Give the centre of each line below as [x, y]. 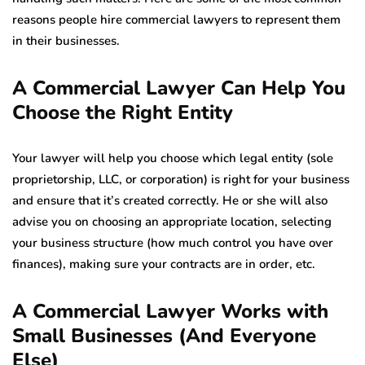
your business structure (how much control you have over [173, 243]
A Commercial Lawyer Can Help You [179, 88]
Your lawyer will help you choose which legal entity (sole [173, 158]
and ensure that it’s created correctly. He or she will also [170, 201]
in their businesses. [66, 41]
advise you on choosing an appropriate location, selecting [172, 222]
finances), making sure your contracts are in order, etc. [164, 264]
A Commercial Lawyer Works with [170, 312]
